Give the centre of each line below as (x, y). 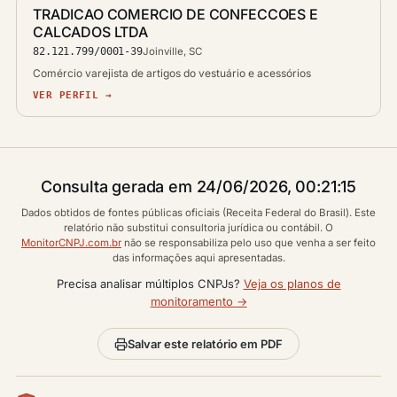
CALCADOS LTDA (90, 32)
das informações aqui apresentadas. (198, 258)
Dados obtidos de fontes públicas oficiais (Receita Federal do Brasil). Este (198, 213)
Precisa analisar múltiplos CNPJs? (150, 284)
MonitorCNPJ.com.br (71, 243)
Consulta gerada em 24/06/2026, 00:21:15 (198, 187)
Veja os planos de (292, 284)
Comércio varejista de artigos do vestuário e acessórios (172, 73)
